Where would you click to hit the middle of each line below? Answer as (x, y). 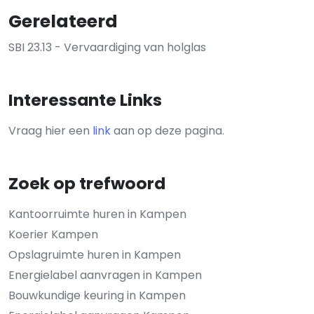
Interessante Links (85, 100)
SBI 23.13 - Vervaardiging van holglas (107, 47)
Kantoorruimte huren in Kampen (97, 214)
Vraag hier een (50, 131)
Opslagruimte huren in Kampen (95, 255)
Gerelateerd (63, 21)
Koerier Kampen (53, 234)
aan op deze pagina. (168, 131)
